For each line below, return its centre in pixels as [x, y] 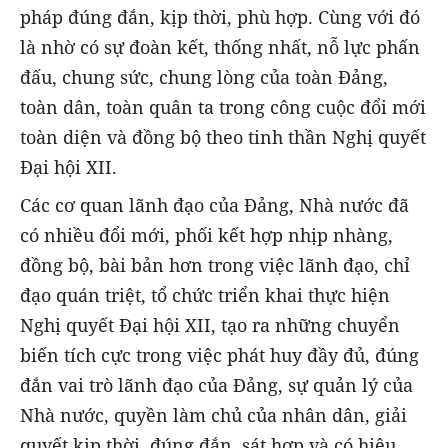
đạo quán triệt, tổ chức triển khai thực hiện [205, 294]
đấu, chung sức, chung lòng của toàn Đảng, [204, 76]
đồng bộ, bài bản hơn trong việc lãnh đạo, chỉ [215, 264]
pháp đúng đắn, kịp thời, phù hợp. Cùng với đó [220, 16]
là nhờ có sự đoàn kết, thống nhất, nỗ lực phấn [220, 46]
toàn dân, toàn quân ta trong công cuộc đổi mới [223, 106]
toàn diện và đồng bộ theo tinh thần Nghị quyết [223, 136]
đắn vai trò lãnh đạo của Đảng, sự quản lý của [216, 384]
